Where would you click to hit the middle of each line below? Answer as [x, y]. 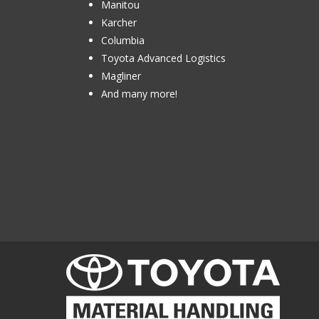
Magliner [121, 76]
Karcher [119, 23]
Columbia [123, 41]
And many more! [139, 94]
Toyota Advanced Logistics [163, 58]
